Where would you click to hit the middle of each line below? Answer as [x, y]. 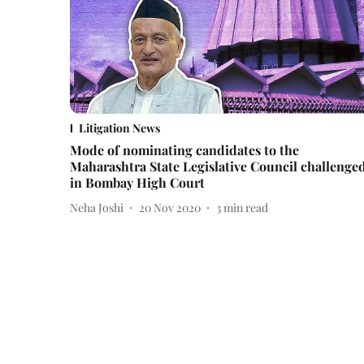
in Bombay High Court [137, 183]
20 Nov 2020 [170, 207]
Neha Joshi [97, 207]
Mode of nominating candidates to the [184, 150]
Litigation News [119, 128]
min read [246, 207]
